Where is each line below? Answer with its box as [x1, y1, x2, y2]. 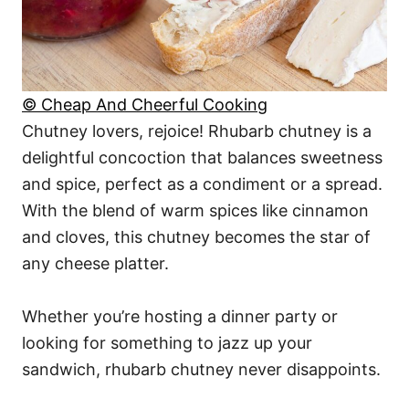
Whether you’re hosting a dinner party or [22, 307, 338, 327]
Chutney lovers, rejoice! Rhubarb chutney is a [22, 121, 372, 142]
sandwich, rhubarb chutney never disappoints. [22, 360, 381, 380]
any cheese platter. [22, 254, 169, 274]
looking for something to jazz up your [22, 333, 312, 353]
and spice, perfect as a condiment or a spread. [22, 174, 383, 194]
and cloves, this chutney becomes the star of [22, 227, 371, 247]
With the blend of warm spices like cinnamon [22, 201, 369, 221]
